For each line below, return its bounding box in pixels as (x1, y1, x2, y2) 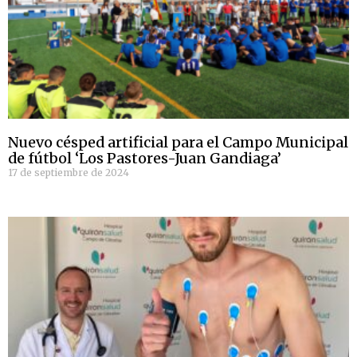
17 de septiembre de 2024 (8, 167, 129, 179)
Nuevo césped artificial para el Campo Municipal (8, 133, 348, 152)
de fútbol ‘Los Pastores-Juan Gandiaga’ (8, 149, 281, 168)
